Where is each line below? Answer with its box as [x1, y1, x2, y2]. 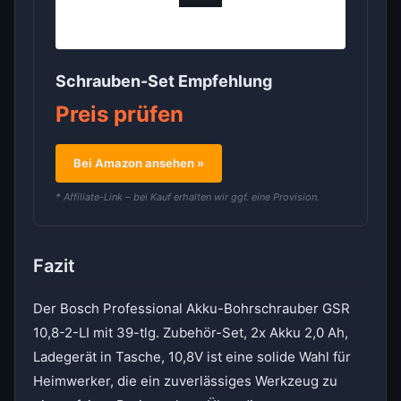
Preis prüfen [55, 101, 183, 127]
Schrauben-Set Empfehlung [55, 72, 272, 90]
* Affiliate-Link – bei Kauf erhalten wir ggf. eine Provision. [55, 191, 320, 203]
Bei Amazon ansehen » [73, 156, 204, 170]
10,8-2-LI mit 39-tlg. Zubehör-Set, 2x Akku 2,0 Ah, [33, 324, 348, 341]
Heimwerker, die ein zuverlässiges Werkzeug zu [33, 372, 337, 389]
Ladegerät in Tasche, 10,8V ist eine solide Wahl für [33, 348, 351, 365]
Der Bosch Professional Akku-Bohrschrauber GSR [33, 300, 350, 317]
